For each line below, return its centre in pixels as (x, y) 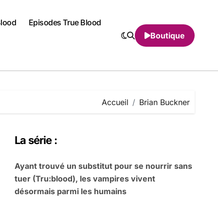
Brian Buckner (164, 102)
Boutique (168, 35)
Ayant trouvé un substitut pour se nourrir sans (103, 166)
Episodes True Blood (65, 22)
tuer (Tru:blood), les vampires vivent (85, 179)
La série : (36, 140)
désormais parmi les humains (71, 191)
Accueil (115, 102)
